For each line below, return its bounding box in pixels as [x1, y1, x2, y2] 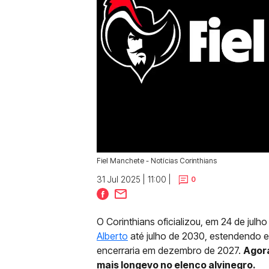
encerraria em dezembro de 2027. [97, 244, 243, 256]
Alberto [97, 230, 128, 242]
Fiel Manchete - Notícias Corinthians [97, 156, 217, 165]
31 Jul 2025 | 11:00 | [97, 174, 171, 184]
